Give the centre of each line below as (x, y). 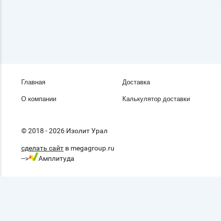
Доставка (136, 82)
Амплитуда (56, 158)
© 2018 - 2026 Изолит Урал (64, 131)
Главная (33, 82)
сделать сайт (42, 148)
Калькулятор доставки (156, 99)
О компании (39, 99)
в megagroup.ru (89, 148)
